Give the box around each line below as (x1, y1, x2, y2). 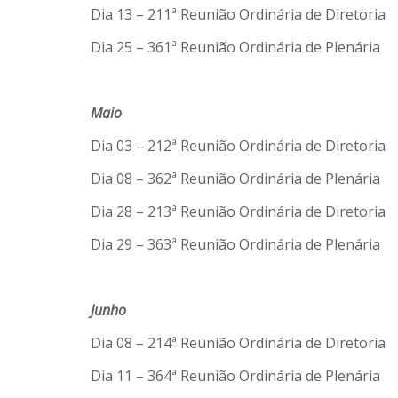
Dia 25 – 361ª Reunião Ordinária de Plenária (91, 37, 380, 57)
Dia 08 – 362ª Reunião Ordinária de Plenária (91, 169, 380, 188)
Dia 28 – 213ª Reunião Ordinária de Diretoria (91, 202, 386, 221)
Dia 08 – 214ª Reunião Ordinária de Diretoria (91, 333, 386, 353)
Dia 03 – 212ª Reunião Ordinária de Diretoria (91, 136, 386, 155)
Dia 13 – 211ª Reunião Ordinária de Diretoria (91, 4, 386, 24)
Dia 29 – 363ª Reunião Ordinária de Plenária (91, 235, 380, 254)
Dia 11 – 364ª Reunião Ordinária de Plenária (91, 366, 380, 386)
